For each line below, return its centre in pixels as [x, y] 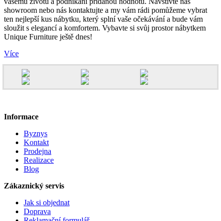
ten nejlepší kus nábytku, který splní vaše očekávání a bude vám [103, 19]
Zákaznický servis [34, 186]
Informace [21, 117]
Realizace [39, 160]
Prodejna [37, 151]
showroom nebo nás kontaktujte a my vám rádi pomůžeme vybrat [106, 10]
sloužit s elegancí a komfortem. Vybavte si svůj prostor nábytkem [105, 28]
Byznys [36, 134]
